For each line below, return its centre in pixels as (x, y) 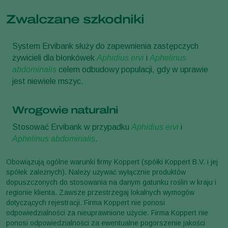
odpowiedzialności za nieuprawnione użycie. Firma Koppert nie (107, 213)
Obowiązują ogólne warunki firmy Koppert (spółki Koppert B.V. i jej (112, 162)
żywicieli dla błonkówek (54, 58)
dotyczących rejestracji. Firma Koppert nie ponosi (85, 203)
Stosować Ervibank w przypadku (72, 127)
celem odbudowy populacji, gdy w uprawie (132, 70)
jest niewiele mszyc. (48, 81)
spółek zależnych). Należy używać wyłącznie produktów (96, 172)
